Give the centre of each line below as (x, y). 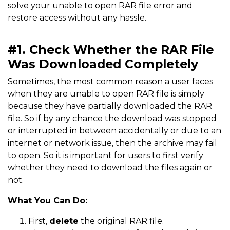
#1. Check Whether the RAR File (111, 50)
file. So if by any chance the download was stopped (112, 119)
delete (64, 221)
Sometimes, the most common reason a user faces (110, 82)
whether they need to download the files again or (110, 168)
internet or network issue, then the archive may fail (112, 143)
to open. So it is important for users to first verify (106, 156)
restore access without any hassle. (77, 18)
